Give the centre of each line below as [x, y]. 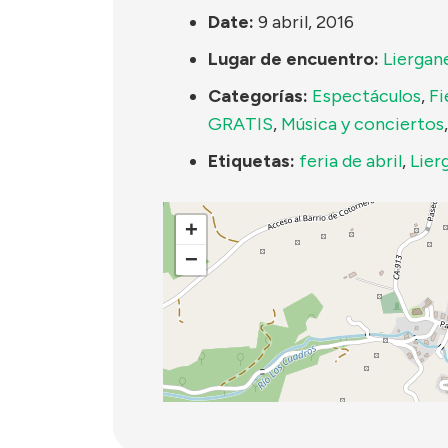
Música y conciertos [362, 124]
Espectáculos [366, 96]
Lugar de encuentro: [293, 59]
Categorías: [258, 96]
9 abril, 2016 [306, 22]
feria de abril [350, 161]
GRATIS [240, 124]
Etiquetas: [251, 161]
